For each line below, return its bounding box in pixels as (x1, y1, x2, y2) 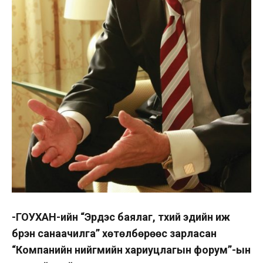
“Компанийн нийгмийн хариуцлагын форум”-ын (12, 244, 251, 257)
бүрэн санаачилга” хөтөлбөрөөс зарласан (12, 227, 217, 240)
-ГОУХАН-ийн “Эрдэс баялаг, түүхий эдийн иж (12, 211, 230, 224)
